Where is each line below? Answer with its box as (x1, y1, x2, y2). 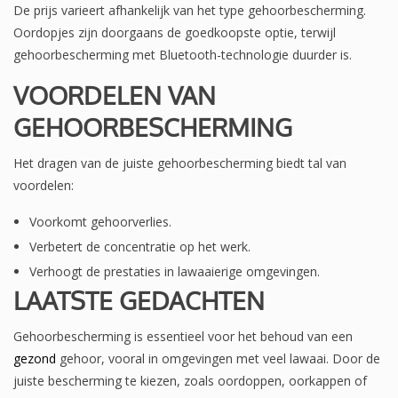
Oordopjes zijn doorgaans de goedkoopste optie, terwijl (13, 24, 336, 42)
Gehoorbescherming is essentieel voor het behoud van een (13, 328, 353, 346)
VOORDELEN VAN (13, 79, 216, 112)
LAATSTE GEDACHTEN (13, 284, 265, 317)
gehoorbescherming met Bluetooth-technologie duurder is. (13, 46, 352, 64)
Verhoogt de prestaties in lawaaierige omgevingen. (29, 263, 320, 281)
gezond (13, 350, 56, 368)
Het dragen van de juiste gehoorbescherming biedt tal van (13, 155, 346, 172)
